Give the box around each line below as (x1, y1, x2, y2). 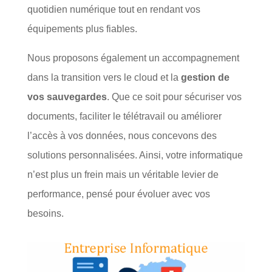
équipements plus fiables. (27, 24, 137, 35)
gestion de (180, 72, 229, 83)
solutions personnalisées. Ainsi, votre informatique (27, 150, 243, 161)
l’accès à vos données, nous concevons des (27, 131, 217, 141)
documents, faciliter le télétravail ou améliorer (27, 111, 222, 122)
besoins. (27, 208, 64, 219)
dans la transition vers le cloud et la (27, 72, 181, 83)
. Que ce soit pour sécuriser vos (106, 92, 242, 103)
